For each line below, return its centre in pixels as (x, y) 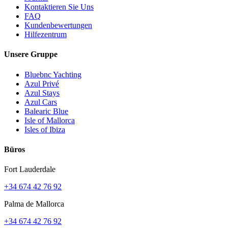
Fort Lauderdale (30, 169)
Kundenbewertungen (58, 25)
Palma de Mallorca (34, 204)
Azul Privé (42, 83)
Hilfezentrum (46, 34)
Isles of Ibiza (45, 129)
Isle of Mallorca (50, 120)
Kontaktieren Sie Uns (59, 7)
